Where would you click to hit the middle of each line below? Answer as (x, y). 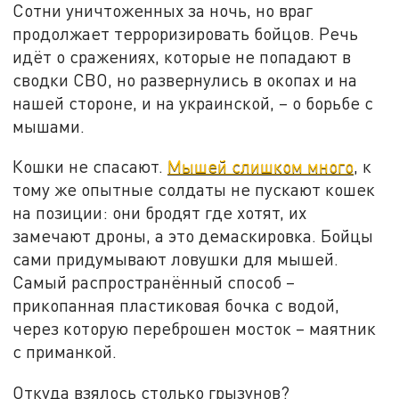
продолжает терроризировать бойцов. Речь (186, 33)
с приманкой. (65, 352)
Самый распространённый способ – (154, 282)
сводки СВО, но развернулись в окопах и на (185, 79)
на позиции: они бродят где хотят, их (160, 213)
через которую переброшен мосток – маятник (195, 329)
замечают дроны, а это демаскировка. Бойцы (193, 236)
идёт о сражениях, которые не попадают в (182, 56)
